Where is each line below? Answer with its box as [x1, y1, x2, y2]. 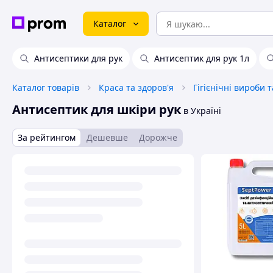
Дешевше [87, 132, 128, 143]
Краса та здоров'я [99, 82, 174, 93]
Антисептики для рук [34, 52, 122, 64]
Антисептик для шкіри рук [12, 101, 181, 118]
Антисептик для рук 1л [154, 52, 249, 64]
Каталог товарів [12, 82, 79, 93]
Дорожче [139, 132, 177, 143]
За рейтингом [18, 132, 76, 143]
